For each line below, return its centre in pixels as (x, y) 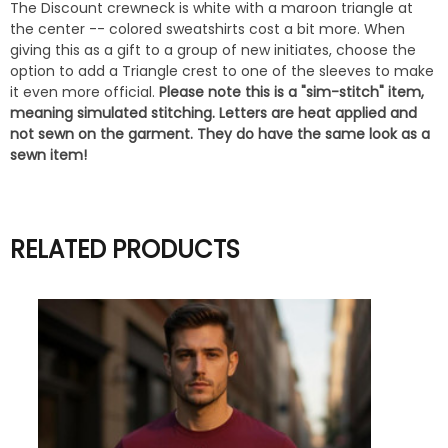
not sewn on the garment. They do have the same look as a (220, 134)
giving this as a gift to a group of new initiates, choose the (213, 50)
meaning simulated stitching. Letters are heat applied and (213, 113)
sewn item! (48, 155)
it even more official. (84, 92)
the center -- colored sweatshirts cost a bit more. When (207, 29)
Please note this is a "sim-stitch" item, (291, 92)
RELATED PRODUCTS (125, 250)
